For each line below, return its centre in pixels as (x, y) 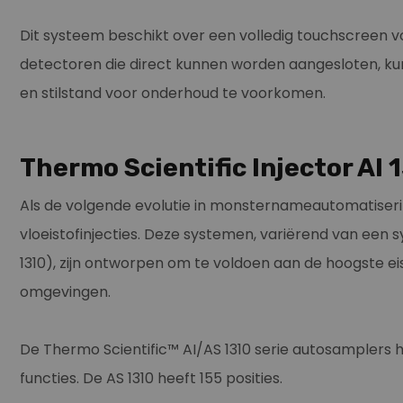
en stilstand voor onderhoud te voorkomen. (173, 93)
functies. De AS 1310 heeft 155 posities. (151, 378)
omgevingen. (65, 291)
